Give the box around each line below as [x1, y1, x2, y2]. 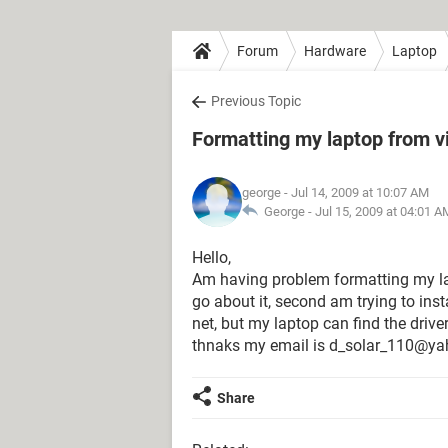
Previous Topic [211, 93, 301, 109]
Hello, [192, 248, 231, 267]
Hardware [304, 42, 366, 59]
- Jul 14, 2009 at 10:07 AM [281, 185, 429, 200]
